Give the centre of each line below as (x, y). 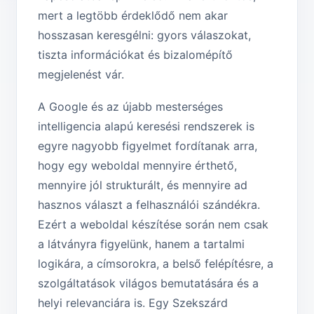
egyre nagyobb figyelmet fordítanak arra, (148, 146)
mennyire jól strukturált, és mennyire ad (143, 185)
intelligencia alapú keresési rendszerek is (146, 127)
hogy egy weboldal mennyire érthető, (137, 166)
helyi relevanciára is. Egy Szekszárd (133, 303)
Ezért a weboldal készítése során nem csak (153, 225)
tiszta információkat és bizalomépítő (135, 55)
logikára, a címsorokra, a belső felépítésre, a (156, 264)
